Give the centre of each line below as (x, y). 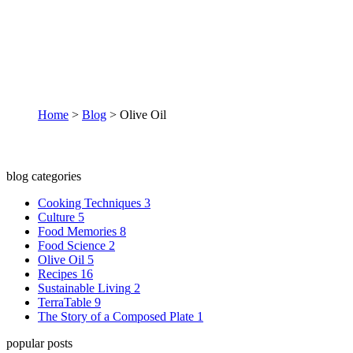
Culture (56, 217)
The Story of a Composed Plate (116, 317)
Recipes (58, 274)
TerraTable (65, 303)
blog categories (44, 176)
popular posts (39, 344)
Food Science (72, 246)
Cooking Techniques (89, 203)
